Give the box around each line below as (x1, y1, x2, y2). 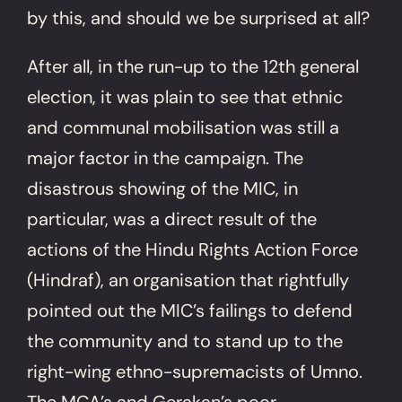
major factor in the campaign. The (27, 145, 304, 170)
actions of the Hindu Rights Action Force (27, 237, 359, 261)
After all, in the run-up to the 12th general (27, 54, 360, 78)
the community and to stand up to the (27, 328, 344, 353)
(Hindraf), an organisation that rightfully (27, 267, 350, 292)
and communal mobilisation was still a (27, 115, 340, 139)
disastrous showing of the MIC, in (27, 176, 299, 200)
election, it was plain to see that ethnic (27, 84, 344, 109)
